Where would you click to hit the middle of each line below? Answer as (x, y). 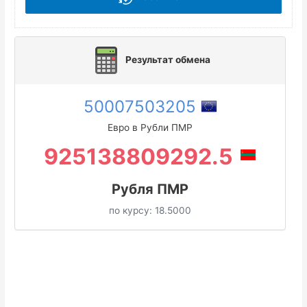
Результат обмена (168, 59)
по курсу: (132, 210)
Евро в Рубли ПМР (150, 127)
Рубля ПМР (150, 189)
